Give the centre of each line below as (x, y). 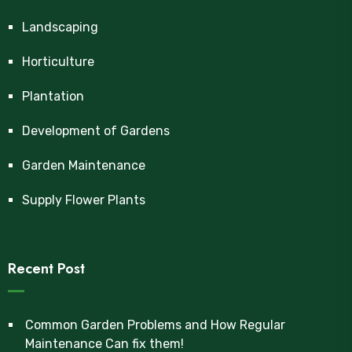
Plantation (53, 96)
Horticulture (58, 62)
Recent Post (46, 269)
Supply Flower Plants (84, 200)
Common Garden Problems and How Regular (155, 325)
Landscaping (60, 27)
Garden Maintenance (84, 165)
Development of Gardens (96, 131)
